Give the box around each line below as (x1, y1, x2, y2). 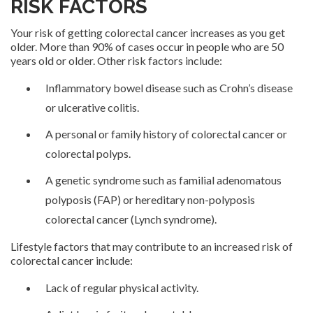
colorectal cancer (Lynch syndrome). (45, 212, 217, 226)
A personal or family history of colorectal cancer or (45, 126, 287, 140)
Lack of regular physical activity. (45, 280, 198, 294)
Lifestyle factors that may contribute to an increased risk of (10, 239, 293, 253)
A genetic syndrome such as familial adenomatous (45, 173, 282, 187)
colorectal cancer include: (10, 253, 133, 267)
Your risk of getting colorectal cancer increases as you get (10, 25, 285, 39)
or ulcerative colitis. (45, 100, 139, 114)
